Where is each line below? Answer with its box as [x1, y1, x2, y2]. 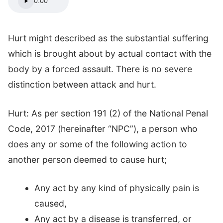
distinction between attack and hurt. [8, 79, 156, 90]
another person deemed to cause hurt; [8, 154, 167, 165]
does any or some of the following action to [8, 138, 187, 149]
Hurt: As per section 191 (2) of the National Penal [8, 108, 208, 118]
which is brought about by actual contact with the [8, 48, 212, 59]
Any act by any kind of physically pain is [34, 182, 199, 193]
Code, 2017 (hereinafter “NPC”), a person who [8, 123, 198, 134]
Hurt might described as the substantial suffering [8, 33, 209, 44]
